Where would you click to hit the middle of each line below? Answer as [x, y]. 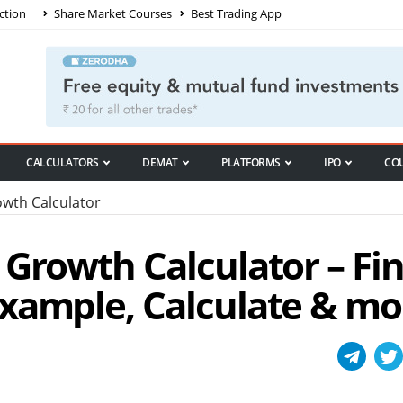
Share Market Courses [112, 13]
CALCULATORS [63, 163]
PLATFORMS [251, 163]
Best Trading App [235, 13]
